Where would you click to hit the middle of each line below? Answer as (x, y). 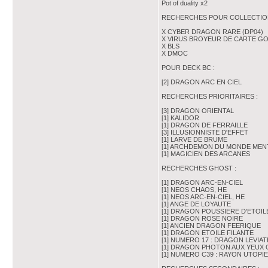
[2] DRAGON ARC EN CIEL (202, 82)
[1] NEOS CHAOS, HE (194, 190)
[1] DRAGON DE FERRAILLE (205, 125)
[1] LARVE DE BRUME (194, 139)
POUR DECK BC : (188, 68)
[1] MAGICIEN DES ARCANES (206, 154)
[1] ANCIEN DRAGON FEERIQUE (211, 226)
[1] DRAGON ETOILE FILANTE (208, 233)
